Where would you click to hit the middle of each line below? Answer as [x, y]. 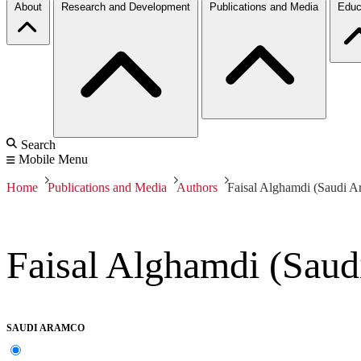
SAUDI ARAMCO [46, 328]
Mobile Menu [53, 159]
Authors [197, 187]
